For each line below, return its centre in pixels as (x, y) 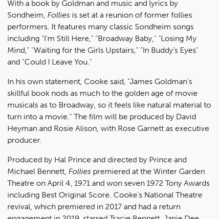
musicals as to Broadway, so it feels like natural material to (109, 105)
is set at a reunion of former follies (131, 15)
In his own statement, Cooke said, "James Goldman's (100, 81)
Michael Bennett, (38, 171)
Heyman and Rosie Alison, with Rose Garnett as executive (108, 128)
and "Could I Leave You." (50, 62)
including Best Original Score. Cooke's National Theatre (105, 195)
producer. (24, 140)
